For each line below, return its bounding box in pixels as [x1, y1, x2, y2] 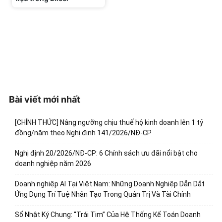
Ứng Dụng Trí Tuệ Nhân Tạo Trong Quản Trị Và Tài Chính [15, 190, 191, 198]
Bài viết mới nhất [9, 94, 80, 105]
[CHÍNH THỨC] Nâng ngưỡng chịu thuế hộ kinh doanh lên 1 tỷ [15, 118, 203, 126]
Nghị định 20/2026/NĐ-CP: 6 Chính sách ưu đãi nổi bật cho [15, 149, 198, 157]
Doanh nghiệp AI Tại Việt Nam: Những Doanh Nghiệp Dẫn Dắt [15, 179, 205, 188]
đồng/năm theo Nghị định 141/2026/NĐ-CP [15, 128, 152, 137]
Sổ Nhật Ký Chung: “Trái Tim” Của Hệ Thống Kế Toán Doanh [15, 210, 201, 219]
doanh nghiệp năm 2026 [15, 159, 91, 167]
